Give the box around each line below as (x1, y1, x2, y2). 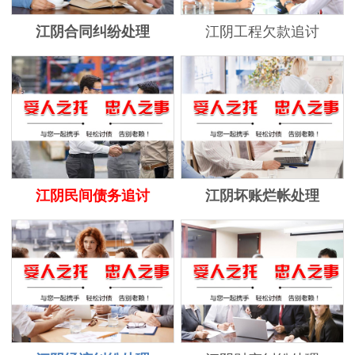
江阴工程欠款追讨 (205, 24, 320, 40)
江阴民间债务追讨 (35, 188, 150, 204)
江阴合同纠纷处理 (35, 24, 150, 40)
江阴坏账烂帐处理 (205, 188, 320, 204)
